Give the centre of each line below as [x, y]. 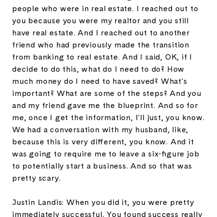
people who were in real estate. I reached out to [105, 8]
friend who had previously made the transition [101, 45]
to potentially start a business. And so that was [102, 166]
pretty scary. [37, 178]
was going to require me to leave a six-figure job [106, 154]
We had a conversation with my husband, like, [101, 129]
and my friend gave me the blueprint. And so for [105, 105]
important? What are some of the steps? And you [107, 93]
